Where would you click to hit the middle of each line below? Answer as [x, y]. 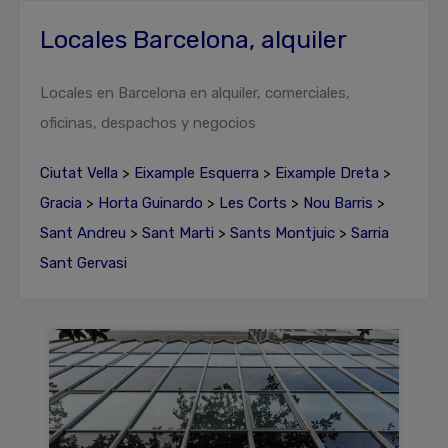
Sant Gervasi [83, 263]
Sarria [370, 233]
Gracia [61, 203]
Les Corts [253, 203]
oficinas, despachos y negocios [148, 123]
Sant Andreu [83, 233]
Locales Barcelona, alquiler [193, 39]
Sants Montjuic [282, 233]
